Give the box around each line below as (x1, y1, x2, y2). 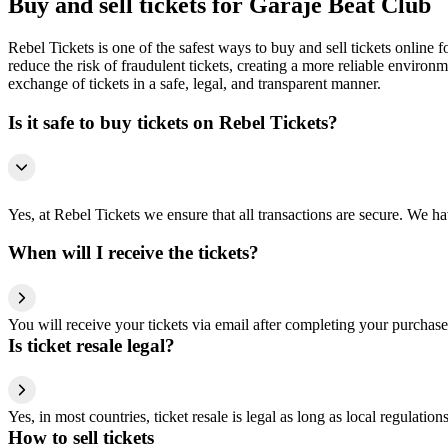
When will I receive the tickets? (8, 242, 259, 264)
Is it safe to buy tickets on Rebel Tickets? (8, 111, 338, 133)
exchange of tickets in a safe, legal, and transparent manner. (8, 75, 381, 93)
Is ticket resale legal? (8, 334, 175, 356)
